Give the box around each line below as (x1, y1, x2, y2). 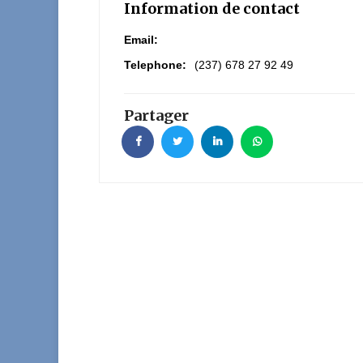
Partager (124, 106, 189, 125)
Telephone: (124, 58, 186, 71)
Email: (124, 33, 158, 46)
